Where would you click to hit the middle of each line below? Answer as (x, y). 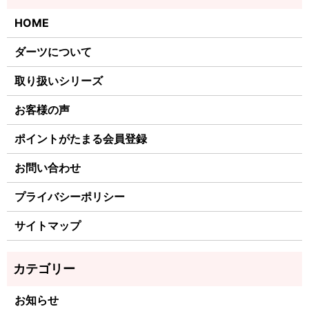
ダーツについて (53, 52)
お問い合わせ (48, 168)
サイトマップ (48, 226)
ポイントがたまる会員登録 (81, 139)
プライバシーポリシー (70, 197)
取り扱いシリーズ (59, 81)
